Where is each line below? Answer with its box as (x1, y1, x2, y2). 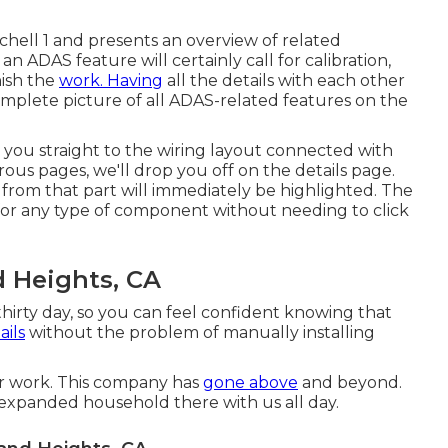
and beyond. (298, 373, 402, 392)
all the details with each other (163, 71, 405, 90)
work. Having (59, 71, 163, 90)
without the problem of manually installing (25, 323, 375, 342)
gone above (203, 373, 298, 392)
